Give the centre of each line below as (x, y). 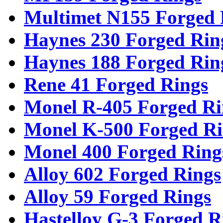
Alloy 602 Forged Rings (122, 174)
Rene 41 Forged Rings (116, 84)
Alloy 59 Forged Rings (117, 196)
